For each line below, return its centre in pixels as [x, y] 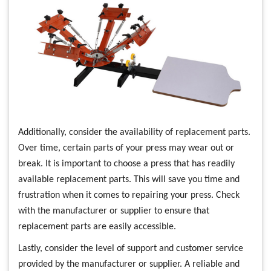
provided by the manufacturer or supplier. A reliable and [129, 264]
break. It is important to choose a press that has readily [126, 164]
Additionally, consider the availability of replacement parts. [134, 132]
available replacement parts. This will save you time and [129, 179]
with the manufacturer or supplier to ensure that [114, 211]
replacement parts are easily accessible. [97, 227]
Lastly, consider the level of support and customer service [131, 248]
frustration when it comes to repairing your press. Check [129, 195]
